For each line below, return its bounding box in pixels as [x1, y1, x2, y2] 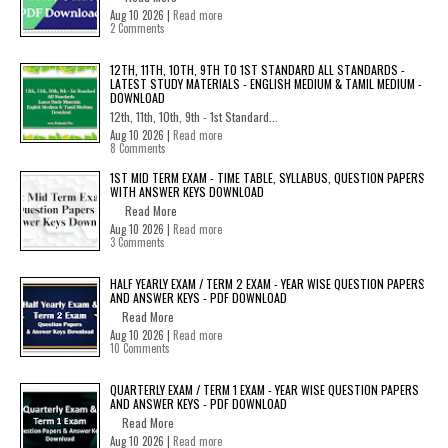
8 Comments [110, 139, 166, 156]
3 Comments [110, 233, 165, 250]
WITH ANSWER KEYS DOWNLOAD [110, 182, 264, 200]
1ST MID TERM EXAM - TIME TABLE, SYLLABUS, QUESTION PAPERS [110, 168, 425, 186]
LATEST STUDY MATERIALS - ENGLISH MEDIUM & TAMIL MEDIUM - [110, 74, 422, 92]
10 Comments [110, 339, 170, 356]
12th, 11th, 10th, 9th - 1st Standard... [110, 107, 278, 125]
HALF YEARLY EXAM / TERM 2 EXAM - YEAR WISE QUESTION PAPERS [110, 274, 425, 292]
